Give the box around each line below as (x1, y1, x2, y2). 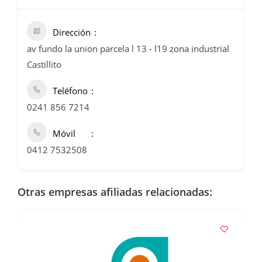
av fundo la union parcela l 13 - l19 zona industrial (27, 43, 229, 55)
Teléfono (53, 85, 88, 97)
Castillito (27, 58, 61, 71)
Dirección (53, 26, 91, 39)
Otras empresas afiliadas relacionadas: (18, 185, 212, 199)
